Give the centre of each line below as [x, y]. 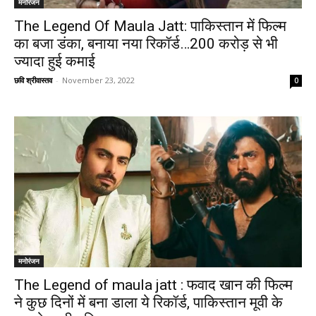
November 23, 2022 [98, 80]
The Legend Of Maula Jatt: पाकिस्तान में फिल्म [150, 26]
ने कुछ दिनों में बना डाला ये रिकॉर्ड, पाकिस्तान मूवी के [148, 302]
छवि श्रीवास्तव [33, 80]
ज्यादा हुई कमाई [55, 61]
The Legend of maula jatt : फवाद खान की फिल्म [153, 285]
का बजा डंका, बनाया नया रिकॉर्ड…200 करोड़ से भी [146, 43]
